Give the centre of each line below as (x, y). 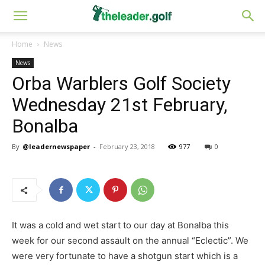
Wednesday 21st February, (119, 105)
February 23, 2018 (127, 146)
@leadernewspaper (56, 146)
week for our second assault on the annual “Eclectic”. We (130, 240)
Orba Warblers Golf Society (121, 83)
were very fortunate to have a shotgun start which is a (125, 256)
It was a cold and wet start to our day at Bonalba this (120, 225)
